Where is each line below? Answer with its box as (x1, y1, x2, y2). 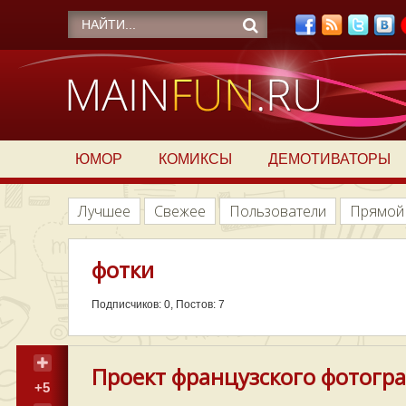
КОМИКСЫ (158, 151, 232, 167)
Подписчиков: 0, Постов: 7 (92, 298, 225, 311)
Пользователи (229, 201, 326, 221)
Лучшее (78, 201, 130, 221)
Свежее (154, 201, 206, 221)
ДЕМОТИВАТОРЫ (267, 151, 391, 167)
